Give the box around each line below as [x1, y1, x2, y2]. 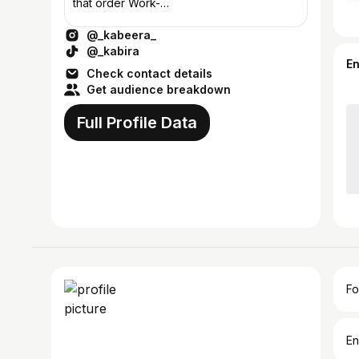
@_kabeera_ [87, 28, 156, 42]
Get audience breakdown [87, 83, 231, 96]
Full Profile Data [77, 113, 197, 132]
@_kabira [87, 44, 139, 58]
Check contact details [87, 67, 212, 80]
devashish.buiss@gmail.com [73, 14, 220, 27]
